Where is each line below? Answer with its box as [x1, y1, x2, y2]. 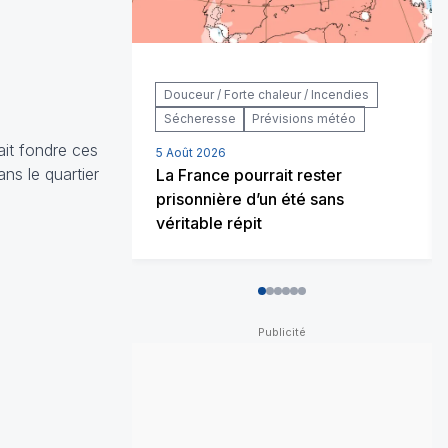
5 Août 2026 [156, 144, 226, 160]
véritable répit [156, 212, 262, 233]
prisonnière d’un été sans [156, 188, 344, 209]
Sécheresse [164, 110, 236, 126]
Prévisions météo [252, 110, 356, 126]
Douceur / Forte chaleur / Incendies [164, 86, 369, 102]
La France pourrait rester [156, 164, 342, 185]
